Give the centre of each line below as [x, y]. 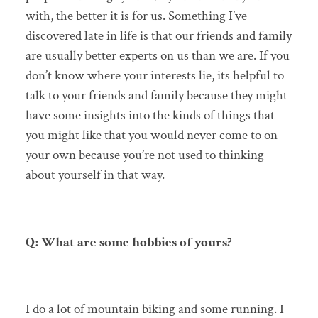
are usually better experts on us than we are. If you [157, 56]
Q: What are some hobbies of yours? [128, 242]
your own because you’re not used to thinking [144, 155]
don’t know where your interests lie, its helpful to [154, 76]
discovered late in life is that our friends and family [158, 36]
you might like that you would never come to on [151, 136]
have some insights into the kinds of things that [150, 116]
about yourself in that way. [96, 175]
